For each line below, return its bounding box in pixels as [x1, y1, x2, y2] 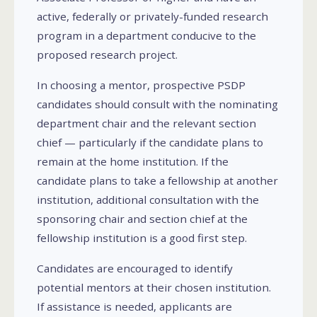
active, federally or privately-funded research [37, 8, 268, 23]
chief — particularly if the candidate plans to [37, 134, 263, 149]
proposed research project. [37, 47, 178, 62]
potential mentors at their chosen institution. [37, 279, 271, 294]
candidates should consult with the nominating [37, 96, 278, 111]
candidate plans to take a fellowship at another [37, 173, 278, 188]
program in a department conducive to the [37, 28, 256, 42]
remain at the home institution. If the [37, 154, 229, 168]
